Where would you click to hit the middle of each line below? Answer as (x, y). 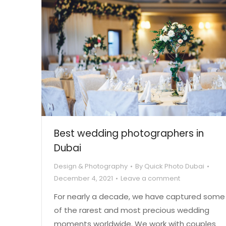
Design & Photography (91, 166)
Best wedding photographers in (129, 133)
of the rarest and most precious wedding (132, 210)
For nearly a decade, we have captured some (139, 196)
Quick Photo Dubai (174, 166)
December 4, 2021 (83, 178)
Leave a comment (150, 178)
